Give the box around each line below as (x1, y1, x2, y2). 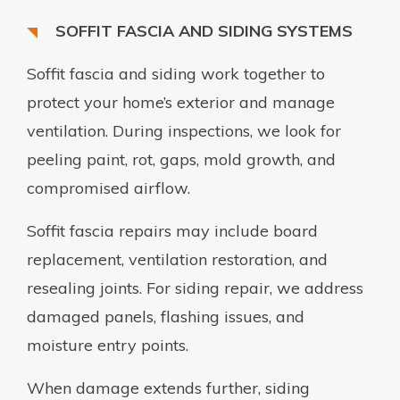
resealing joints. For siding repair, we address (27, 277, 363, 298)
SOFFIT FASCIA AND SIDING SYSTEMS (55, 20, 353, 41)
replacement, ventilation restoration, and (27, 248, 328, 270)
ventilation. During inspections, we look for (27, 120, 341, 141)
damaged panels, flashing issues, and (27, 305, 304, 327)
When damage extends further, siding (27, 377, 310, 398)
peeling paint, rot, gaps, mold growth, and (27, 148, 336, 170)
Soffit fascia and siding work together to (27, 62, 325, 84)
